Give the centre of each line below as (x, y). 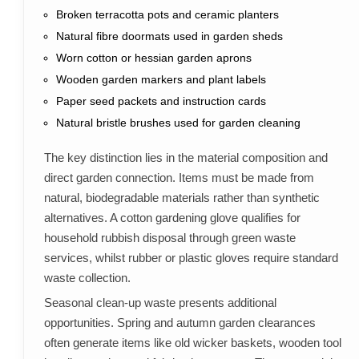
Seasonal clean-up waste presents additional (160, 303)
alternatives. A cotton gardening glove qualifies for (172, 218)
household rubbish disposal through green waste (169, 238)
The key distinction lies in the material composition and (186, 158)
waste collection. (87, 278)
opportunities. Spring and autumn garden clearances (179, 323)
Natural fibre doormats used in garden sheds (169, 36)
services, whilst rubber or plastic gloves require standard (191, 258)
